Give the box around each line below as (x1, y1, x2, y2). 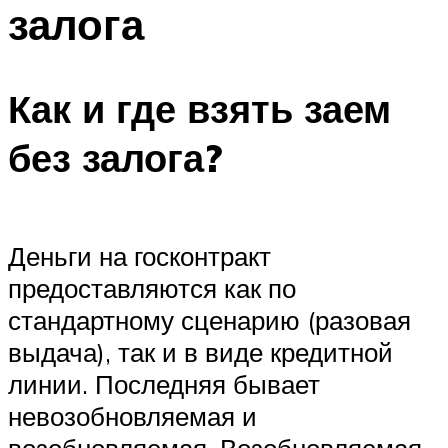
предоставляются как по (8, 271, 296, 304)
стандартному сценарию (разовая (8, 303, 411, 336)
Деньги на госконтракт (8, 239, 271, 272)
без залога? (8, 133, 222, 183)
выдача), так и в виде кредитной (8, 335, 393, 368)
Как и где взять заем (8, 84, 391, 134)
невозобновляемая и (8, 399, 257, 432)
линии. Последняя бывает (8, 367, 320, 400)
